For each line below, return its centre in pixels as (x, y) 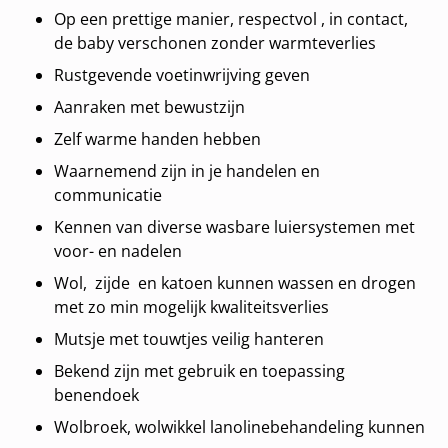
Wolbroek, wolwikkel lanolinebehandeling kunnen (240, 427)
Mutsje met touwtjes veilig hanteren (189, 339)
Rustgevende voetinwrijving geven (182, 75)
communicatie (108, 195)
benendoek (97, 395)
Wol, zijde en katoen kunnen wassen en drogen (235, 283)
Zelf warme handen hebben (158, 139)
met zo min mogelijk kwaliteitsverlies (192, 307)
